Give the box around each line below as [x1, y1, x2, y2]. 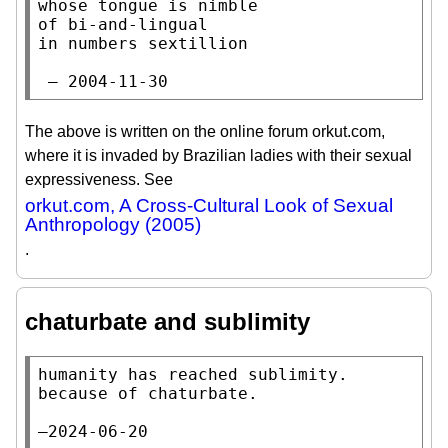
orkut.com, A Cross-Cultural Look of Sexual [25, 194, 393, 216]
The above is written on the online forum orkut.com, [25, 122, 385, 140]
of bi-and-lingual [38, 14, 208, 34]
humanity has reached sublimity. [38, 364, 348, 384]
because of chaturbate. [38, 383, 258, 403]
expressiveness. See [25, 170, 173, 188]
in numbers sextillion [38, 33, 248, 53]
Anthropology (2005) [25, 213, 201, 235]
